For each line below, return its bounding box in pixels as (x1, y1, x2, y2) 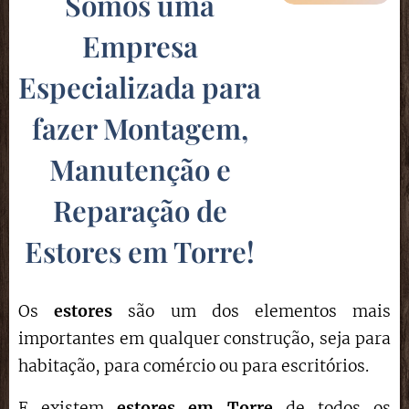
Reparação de (52, 191, 227, 229)
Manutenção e (48, 150, 231, 188)
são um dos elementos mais (112, 301, 392, 321)
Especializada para (18, 68, 262, 106)
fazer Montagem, (31, 109, 248, 147)
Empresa (81, 26, 198, 65)
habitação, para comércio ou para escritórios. (18, 356, 369, 376)
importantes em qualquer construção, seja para (18, 329, 391, 349)
